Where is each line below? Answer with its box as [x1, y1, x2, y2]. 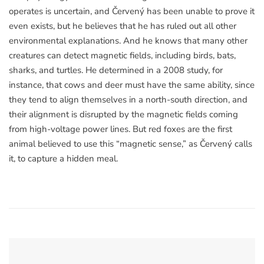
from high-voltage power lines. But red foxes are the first [9, 123, 232, 135]
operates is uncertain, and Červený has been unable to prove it [9, 5, 255, 17]
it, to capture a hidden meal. [9, 152, 118, 164]
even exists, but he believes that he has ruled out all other [9, 19, 236, 32]
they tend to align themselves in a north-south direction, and [9, 93, 247, 105]
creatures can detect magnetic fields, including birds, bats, [9, 49, 236, 61]
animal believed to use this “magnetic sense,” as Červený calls [9, 137, 252, 150]
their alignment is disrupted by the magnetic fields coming [9, 108, 238, 120]
